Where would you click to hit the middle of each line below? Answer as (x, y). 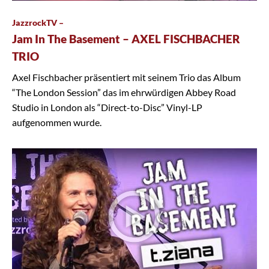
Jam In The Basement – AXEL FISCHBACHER (126, 39)
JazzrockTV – (38, 22)
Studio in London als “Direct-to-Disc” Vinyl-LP (107, 107)
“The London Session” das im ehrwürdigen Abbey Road (124, 92)
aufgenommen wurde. (57, 122)
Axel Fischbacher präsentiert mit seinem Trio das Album (126, 77)
